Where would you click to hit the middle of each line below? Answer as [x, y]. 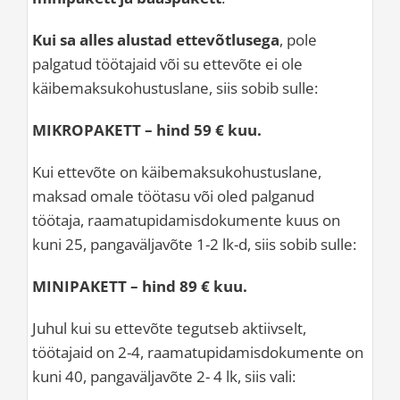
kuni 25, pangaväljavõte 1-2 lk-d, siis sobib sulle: [194, 245]
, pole [298, 40]
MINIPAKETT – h [92, 287]
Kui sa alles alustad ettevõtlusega [156, 40]
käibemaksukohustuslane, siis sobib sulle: [175, 88]
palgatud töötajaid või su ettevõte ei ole [167, 64]
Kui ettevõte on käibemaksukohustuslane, [177, 172]
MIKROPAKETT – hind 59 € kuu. [147, 130]
